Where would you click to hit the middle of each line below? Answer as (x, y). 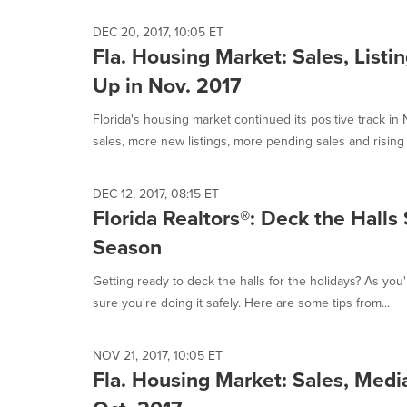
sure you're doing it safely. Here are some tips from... (241, 303)
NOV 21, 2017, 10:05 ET (158, 356)
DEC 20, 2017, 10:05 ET (158, 32)
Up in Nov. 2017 (167, 85)
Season (127, 247)
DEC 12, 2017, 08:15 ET (156, 194)
